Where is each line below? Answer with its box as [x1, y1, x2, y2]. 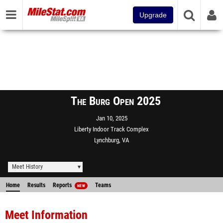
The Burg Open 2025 [70, 94, 161, 108]
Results [27, 182, 45, 189]
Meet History [12, 163, 43, 170]
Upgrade [139, 11, 167, 19]
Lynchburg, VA [94, 136, 129, 144]
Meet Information [5, 208, 88, 222]
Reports [53, 182, 73, 189]
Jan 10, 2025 [96, 114, 127, 122]
